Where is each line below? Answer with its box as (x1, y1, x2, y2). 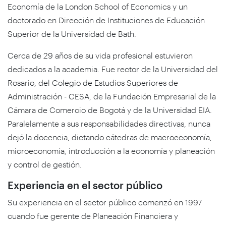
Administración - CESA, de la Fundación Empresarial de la (8, 91, 216, 101)
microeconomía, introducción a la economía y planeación (8, 145, 215, 155)
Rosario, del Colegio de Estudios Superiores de (8, 77, 178, 87)
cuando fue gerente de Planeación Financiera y (8, 210, 178, 220)
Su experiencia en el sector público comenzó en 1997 (8, 197, 202, 207)
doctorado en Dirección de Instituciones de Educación (8, 15, 205, 25)
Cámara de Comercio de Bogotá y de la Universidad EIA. (8, 104, 212, 115)
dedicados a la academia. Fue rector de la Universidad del (8, 64, 218, 74)
